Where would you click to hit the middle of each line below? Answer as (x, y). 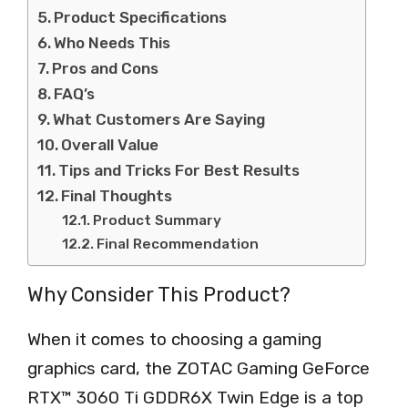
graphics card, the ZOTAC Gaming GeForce (199, 369)
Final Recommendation (178, 245)
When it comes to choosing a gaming (174, 340)
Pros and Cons (106, 69)
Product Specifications (141, 18)
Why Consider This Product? (159, 295)
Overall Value (110, 145)
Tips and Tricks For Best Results (179, 171)
